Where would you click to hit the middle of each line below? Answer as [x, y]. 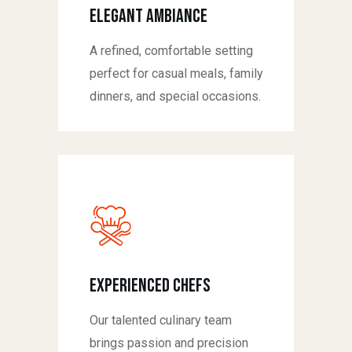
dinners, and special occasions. [175, 97]
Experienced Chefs [150, 286]
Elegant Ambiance [148, 16]
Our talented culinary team [161, 321]
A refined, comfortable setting [171, 51]
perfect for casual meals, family [176, 74]
